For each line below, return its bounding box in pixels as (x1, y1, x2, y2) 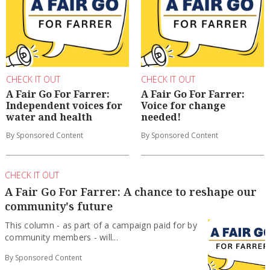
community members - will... (5, 231, 118, 243)
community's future (5, 199, 113, 214)
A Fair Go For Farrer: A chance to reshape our (5, 184, 257, 199)
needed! (141, 110, 181, 124)
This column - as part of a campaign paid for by (5, 219, 197, 231)
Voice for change (141, 99, 225, 113)
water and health (6, 110, 92, 124)
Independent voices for (6, 99, 122, 113)
